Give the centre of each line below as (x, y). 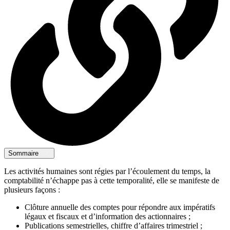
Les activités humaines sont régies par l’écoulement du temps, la (107, 171)
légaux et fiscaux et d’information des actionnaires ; (108, 216)
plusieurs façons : (32, 189)
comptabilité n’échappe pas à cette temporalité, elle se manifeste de (112, 180)
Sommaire (23, 153)
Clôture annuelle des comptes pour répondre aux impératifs (120, 207)
